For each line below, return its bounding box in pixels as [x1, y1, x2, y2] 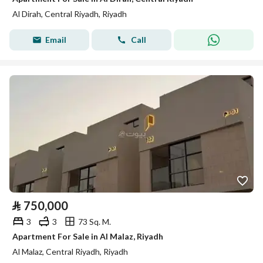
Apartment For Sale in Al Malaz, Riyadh [12, 231, 163, 241]
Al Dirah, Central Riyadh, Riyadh [12, 9, 127, 19]
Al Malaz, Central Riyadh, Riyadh [12, 247, 128, 257]
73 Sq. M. [78, 216, 111, 227]
